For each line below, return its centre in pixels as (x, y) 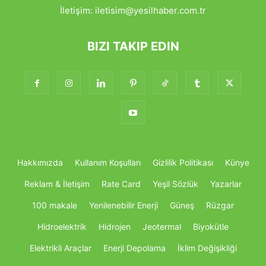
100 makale (55, 205)
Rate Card (121, 183)
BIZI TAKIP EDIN (133, 46)
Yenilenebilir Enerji (123, 205)
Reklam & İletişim (57, 183)
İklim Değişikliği (207, 248)
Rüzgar (220, 205)
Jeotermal (162, 226)
